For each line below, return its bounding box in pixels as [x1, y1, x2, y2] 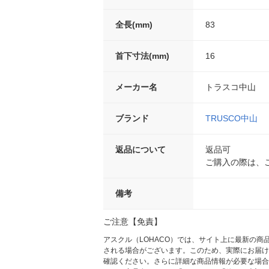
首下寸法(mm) [115, 51, 169, 61]
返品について [115, 145, 166, 155]
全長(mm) [115, 20, 153, 30]
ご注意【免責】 [103, 217, 162, 227]
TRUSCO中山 [205, 113, 258, 124]
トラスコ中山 [205, 82, 256, 92]
